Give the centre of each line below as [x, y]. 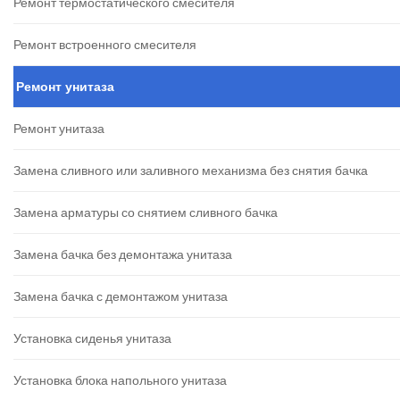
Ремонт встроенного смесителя [105, 45]
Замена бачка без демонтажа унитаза [123, 254]
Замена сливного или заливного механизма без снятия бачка [191, 171]
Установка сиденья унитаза [92, 338]
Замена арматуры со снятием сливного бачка [146, 212]
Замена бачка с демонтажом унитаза [121, 296]
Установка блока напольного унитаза [120, 380]
